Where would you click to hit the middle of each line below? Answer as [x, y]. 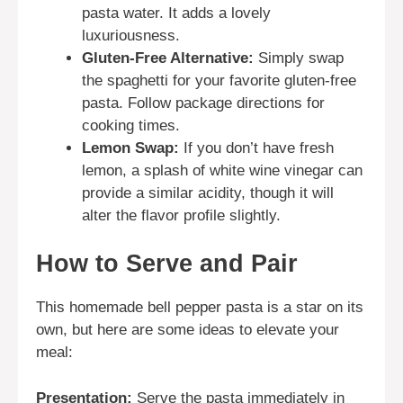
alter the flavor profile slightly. [181, 215]
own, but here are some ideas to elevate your [188, 330]
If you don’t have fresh [256, 148]
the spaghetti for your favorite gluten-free [219, 80]
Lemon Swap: [130, 148]
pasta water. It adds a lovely [176, 13]
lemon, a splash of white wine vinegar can [222, 170]
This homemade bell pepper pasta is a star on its [200, 308]
